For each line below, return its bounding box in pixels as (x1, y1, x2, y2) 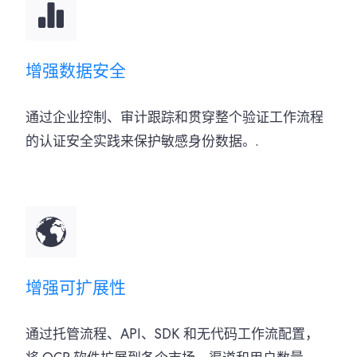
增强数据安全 (25, 60, 126, 81)
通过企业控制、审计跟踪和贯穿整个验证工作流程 (25, 112, 324, 126)
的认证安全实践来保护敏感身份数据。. (25, 136, 258, 150)
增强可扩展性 (25, 277, 126, 298)
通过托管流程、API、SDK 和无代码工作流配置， (25, 329, 319, 343)
